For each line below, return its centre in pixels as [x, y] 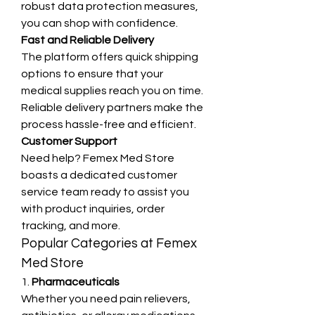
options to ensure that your [92, 74]
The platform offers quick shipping [110, 57]
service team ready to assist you [105, 192]
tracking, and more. [71, 226]
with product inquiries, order [93, 209]
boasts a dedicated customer [99, 175]
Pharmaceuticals [76, 282]
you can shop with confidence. [99, 23]
